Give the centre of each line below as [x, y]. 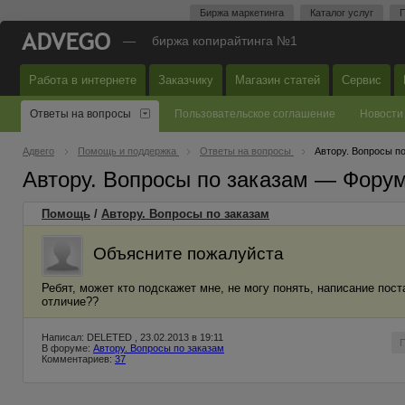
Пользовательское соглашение [255, 114]
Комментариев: [78, 359]
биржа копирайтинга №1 [225, 41]
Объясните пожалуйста [188, 253]
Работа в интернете [83, 80]
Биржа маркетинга [242, 13]
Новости [381, 114]
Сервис [362, 80]
